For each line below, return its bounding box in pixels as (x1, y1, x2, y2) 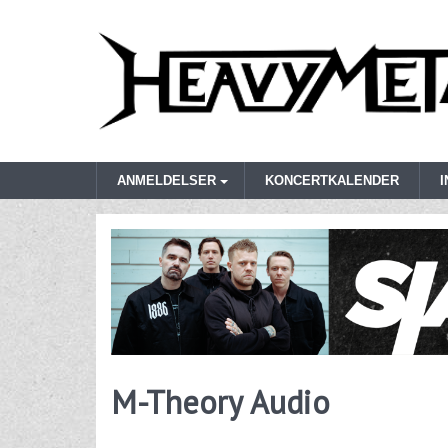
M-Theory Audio (111, 380, 330, 423)
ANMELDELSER (117, 173, 216, 189)
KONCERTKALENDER (265, 173, 399, 189)
